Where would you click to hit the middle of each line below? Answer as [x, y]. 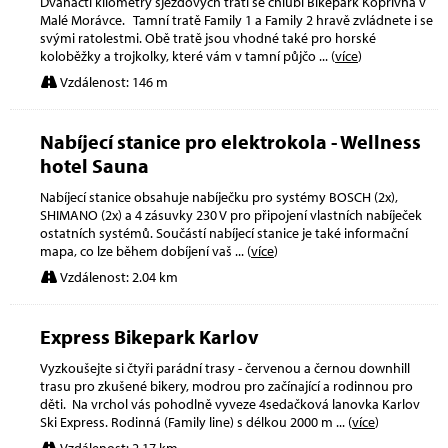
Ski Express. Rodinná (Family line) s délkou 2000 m [188, 421]
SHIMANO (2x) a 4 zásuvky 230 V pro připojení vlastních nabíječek [231, 214]
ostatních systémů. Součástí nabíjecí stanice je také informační [224, 232]
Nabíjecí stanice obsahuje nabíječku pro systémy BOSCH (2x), [219, 196]
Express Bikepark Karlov [149, 336]
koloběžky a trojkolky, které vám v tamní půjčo [179, 55]
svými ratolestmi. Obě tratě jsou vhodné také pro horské [208, 37]
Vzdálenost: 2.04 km [117, 276]
